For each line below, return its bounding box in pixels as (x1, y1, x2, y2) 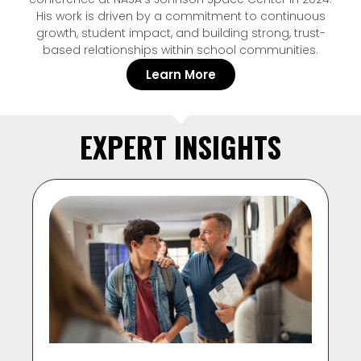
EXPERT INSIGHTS (80, 126, 281, 168)
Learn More (145, 65, 216, 83)
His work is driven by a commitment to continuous (35, 7, 326, 24)
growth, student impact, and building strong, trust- (35, 24, 326, 41)
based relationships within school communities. (43, 41, 318, 58)
